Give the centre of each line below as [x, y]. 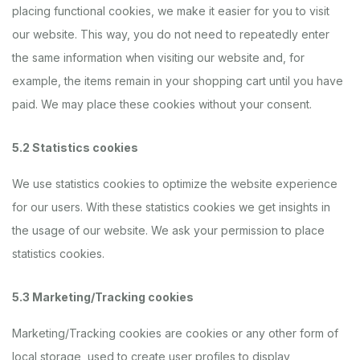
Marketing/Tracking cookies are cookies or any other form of [175, 333]
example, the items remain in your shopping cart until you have [178, 81]
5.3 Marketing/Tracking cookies [103, 297]
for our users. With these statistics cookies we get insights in [171, 207]
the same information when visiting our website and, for [158, 57]
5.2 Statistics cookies [75, 147]
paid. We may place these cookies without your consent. [162, 104]
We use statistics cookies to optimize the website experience [175, 184]
